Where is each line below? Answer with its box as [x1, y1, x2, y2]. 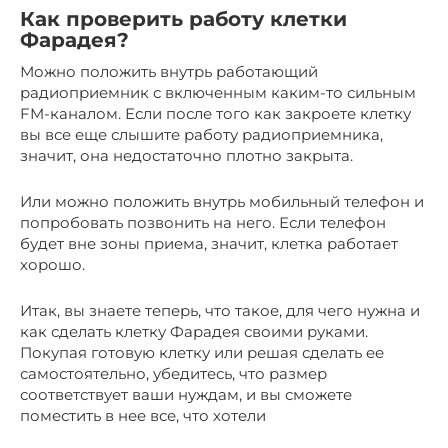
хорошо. [20, 254, 85, 274]
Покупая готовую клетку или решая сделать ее [20, 342, 384, 362]
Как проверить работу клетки [20, 7, 347, 31]
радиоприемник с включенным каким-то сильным [20, 82, 416, 102]
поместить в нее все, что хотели [20, 405, 266, 425]
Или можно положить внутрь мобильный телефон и [20, 191, 424, 211]
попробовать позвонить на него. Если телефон [20, 212, 386, 232]
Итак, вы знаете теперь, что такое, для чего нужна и [20, 300, 420, 320]
